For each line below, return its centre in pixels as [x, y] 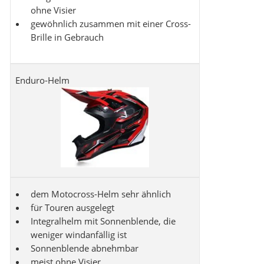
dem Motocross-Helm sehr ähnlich [101, 194]
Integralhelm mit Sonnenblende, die [103, 221]
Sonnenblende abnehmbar [85, 248]
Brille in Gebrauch [67, 37]
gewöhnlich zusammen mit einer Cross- [111, 24]
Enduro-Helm [42, 80]
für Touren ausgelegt [72, 208]
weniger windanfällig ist [79, 235]
